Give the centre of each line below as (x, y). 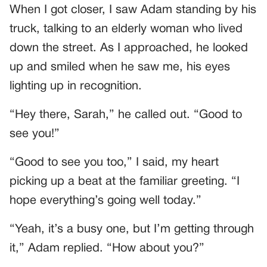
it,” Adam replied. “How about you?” (107, 249)
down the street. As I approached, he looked (129, 49)
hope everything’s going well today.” (105, 201)
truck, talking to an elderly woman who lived (126, 30)
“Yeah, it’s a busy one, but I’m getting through (132, 230)
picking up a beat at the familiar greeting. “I (125, 182)
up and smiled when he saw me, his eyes (120, 68)
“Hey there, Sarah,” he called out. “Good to (126, 115)
